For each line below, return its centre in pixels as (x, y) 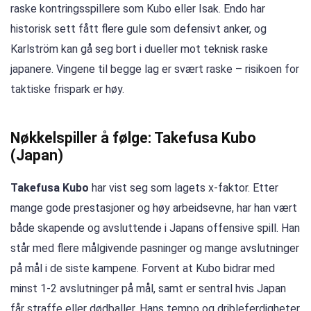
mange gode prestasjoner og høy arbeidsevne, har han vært (154, 208)
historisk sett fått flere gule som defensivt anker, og (138, 29)
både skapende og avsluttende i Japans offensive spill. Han (155, 228)
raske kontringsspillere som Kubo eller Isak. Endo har (138, 9)
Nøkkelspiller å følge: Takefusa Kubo (133, 138)
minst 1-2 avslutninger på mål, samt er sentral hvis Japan (148, 289)
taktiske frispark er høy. (67, 90)
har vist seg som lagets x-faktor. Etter (184, 188)
